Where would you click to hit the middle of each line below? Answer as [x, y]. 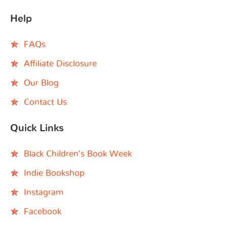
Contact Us [45, 102]
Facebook [43, 212]
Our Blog [41, 83]
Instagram [44, 192]
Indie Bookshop [54, 173]
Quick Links [37, 128]
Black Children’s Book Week [78, 154]
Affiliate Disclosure [60, 64]
